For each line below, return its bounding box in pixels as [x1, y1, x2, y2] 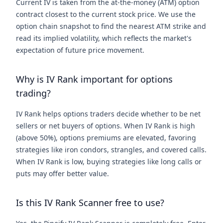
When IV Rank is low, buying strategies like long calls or [16, 157, 202, 166]
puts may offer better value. [16, 169, 109, 178]
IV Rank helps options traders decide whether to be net [16, 109, 201, 118]
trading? [16, 87, 51, 99]
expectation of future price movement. [16, 45, 144, 55]
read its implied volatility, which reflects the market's [16, 33, 192, 43]
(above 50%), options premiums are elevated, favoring [16, 133, 196, 142]
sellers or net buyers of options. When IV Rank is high [16, 121, 195, 130]
